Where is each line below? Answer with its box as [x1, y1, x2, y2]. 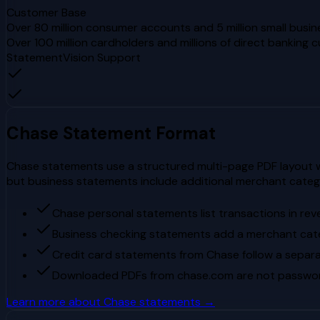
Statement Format [59, 121, 216, 144]
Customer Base [6, 4, 86, 20]
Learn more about [6, 294, 104, 309]
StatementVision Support [6, 49, 141, 65]
